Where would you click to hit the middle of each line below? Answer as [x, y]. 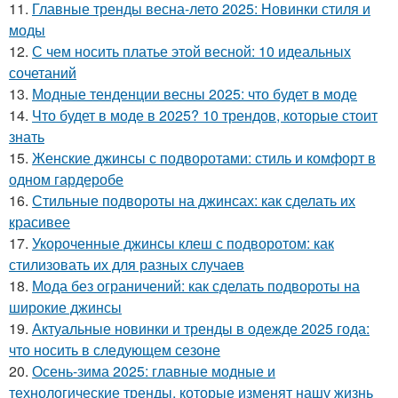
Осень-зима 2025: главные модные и [154, 370]
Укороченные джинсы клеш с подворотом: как [183, 243]
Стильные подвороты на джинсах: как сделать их [194, 200]
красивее [40, 221]
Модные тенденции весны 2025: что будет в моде [195, 93]
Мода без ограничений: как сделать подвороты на [196, 285]
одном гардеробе [66, 179]
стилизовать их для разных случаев [127, 264]
